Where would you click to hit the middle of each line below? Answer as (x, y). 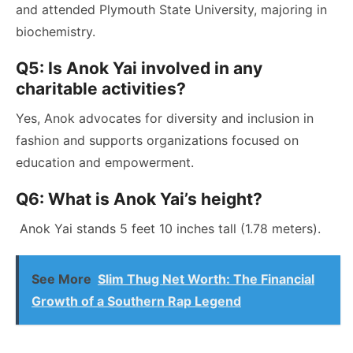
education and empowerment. (105, 162)
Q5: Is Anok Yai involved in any (139, 68)
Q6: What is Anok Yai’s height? (139, 199)
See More (61, 279)
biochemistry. (56, 31)
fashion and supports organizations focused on (157, 140)
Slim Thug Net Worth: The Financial (206, 279)
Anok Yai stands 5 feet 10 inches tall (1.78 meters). (168, 228)
